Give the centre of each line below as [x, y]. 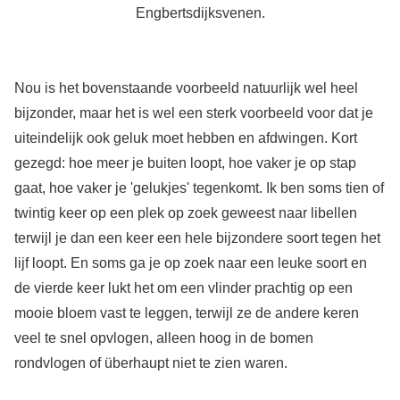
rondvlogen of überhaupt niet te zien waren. [150, 362]
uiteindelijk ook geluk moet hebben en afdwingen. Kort [185, 137]
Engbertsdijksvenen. [200, 12]
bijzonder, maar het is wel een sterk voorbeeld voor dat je [193, 112]
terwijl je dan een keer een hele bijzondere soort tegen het [197, 237]
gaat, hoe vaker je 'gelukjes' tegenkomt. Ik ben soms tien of [199, 187]
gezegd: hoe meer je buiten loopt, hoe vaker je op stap [185, 162]
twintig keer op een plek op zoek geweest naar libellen [185, 212]
